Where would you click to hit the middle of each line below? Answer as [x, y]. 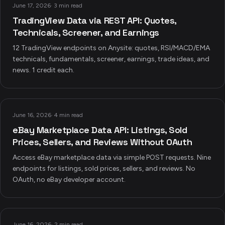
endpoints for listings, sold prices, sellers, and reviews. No [104, 168]
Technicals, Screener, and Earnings [86, 32]
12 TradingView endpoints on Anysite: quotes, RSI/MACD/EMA [111, 48]
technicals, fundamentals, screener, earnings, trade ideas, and [111, 59]
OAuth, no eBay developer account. [69, 180]
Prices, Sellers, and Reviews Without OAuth [102, 142]
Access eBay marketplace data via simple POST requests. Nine [112, 157]
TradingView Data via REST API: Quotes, [94, 20]
